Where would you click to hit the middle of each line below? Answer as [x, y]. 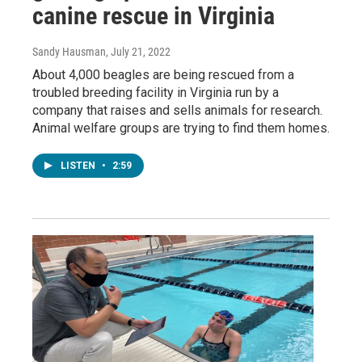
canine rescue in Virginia [154, 16]
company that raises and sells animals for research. [177, 110]
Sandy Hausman [69, 52]
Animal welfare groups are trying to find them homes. [181, 128]
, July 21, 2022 [138, 52]
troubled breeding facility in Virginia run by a [156, 93]
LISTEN [79, 166]
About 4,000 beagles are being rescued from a [163, 75]
